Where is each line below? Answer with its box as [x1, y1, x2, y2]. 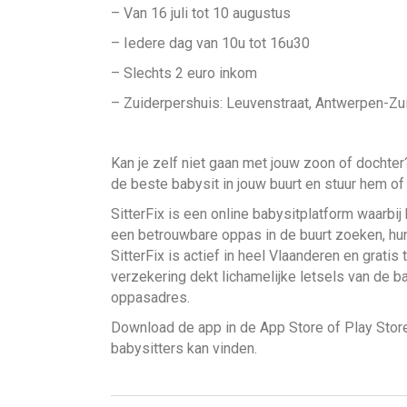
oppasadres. [111, 288, 190, 306]
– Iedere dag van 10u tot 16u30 [111, 34, 310, 52]
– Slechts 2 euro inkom [111, 64, 257, 82]
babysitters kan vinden [111, 339, 254, 357]
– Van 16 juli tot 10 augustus [111, 4, 291, 22]
